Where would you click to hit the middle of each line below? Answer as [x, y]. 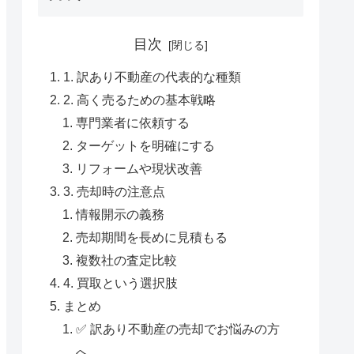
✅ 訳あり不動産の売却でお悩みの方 [178, 329]
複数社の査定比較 [127, 260]
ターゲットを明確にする [146, 146]
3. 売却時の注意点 [115, 192]
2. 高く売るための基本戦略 [140, 100]
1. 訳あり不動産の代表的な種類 [153, 77]
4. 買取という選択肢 [121, 283]
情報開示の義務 [121, 215]
